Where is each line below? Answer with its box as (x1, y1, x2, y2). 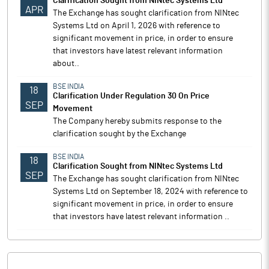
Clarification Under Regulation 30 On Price (53, 92, 210, 100)
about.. (53, 59, 79, 68)
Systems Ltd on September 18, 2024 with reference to (53, 187, 248, 196)
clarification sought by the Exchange (53, 130, 186, 138)
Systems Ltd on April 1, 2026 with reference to (53, 22, 220, 30)
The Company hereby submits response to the (53, 117, 222, 125)
